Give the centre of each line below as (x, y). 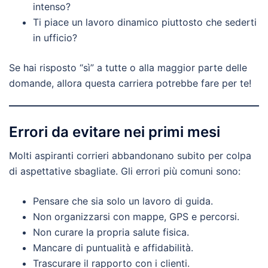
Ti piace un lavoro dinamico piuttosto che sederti (145, 22)
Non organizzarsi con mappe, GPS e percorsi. (136, 217)
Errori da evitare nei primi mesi (115, 132)
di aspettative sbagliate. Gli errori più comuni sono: (125, 171)
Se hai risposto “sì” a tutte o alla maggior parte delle (128, 68)
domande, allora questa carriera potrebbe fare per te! (130, 83)
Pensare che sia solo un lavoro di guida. (123, 201)
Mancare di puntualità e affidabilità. (113, 248)
